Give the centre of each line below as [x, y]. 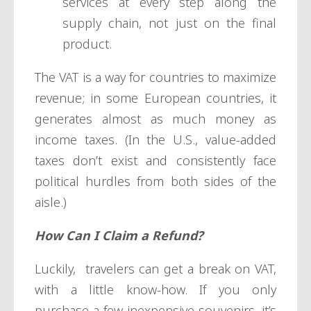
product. [89, 44]
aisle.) [51, 202]
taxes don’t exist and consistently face [155, 161]
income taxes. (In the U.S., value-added [155, 140]
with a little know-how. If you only [155, 290]
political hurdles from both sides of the [155, 182]
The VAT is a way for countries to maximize [155, 77]
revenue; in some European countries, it [155, 98]
